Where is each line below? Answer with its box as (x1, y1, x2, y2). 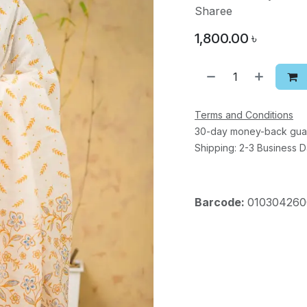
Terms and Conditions (195, 109, 293, 121)
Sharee (195, 4, 232, 18)
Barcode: (195, 195, 247, 209)
